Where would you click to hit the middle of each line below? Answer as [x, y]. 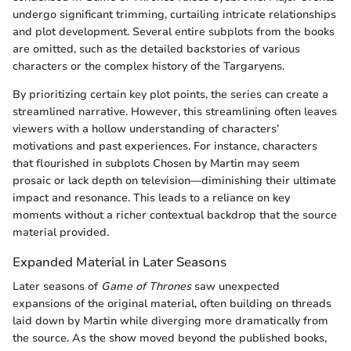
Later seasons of [57, 287]
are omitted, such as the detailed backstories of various [156, 49]
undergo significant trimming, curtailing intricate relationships [174, 14]
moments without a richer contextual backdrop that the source [175, 215]
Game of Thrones [146, 287]
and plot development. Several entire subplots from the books [174, 32]
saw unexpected [235, 287]
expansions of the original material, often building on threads [172, 304]
